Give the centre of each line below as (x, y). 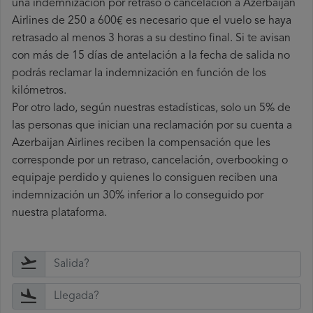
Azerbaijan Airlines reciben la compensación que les (141, 144)
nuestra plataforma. (59, 213)
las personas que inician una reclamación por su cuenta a (152, 126)
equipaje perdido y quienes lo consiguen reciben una (145, 179)
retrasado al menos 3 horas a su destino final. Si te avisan (151, 39)
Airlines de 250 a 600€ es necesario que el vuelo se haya (152, 21)
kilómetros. (39, 91)
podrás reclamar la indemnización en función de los (139, 74)
